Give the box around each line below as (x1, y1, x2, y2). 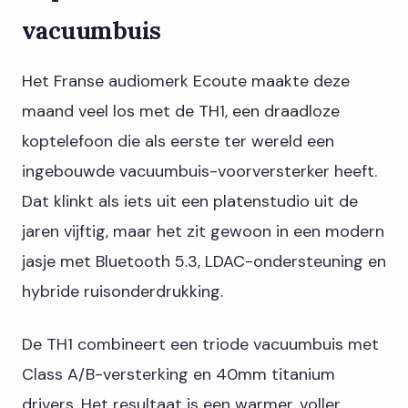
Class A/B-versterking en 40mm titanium (22, 362, 335, 385)
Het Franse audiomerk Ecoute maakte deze (22, 69, 350, 92)
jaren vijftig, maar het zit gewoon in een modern (22, 219, 384, 242)
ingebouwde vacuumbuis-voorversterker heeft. (22, 159, 377, 182)
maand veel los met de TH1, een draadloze (22, 99, 340, 122)
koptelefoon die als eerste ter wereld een (22, 129, 334, 152)
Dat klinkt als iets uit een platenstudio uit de (22, 189, 358, 212)
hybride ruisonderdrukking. (22, 280, 223, 302)
